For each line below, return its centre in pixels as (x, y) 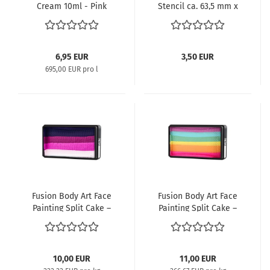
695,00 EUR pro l (72, 69)
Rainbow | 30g (198, 232)
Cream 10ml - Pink (72, 6)
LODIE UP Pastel (198, 220)
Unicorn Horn (198, 30)
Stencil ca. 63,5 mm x (198, 6)
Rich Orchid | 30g (72, 220)
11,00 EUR (198, 259)
